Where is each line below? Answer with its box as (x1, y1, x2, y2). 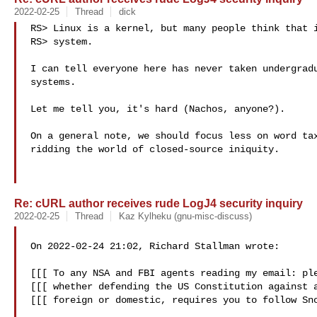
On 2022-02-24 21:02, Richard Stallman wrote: (30, 241, 279, 252)
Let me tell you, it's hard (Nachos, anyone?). (30, 103, 285, 115)
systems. (30, 76, 76, 88)
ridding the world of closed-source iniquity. (30, 144, 279, 155)
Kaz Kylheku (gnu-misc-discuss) (118, 211, 252, 221)
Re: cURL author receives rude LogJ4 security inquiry (14, 197, 303, 209)
